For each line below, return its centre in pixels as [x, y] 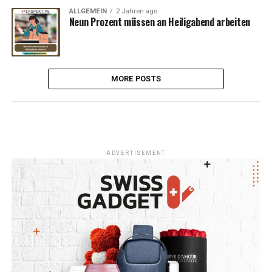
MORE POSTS [136, 79]
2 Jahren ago [136, 12]
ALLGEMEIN [88, 12]
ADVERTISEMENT [136, 153]
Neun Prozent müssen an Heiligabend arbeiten [159, 22]
